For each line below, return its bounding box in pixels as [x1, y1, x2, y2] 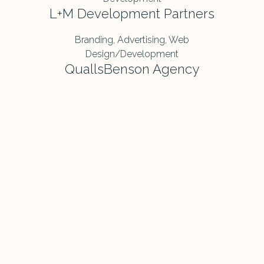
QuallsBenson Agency [65, 61, 199, 77]
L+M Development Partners [49, 6, 214, 22]
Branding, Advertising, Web [75, 34, 189, 46]
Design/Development [85, 48, 179, 60]
